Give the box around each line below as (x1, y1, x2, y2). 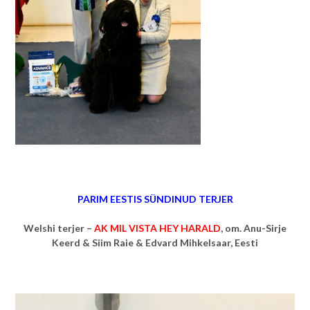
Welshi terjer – (24, 222, 94, 235)
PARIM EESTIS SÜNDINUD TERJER (77, 193, 233, 206)
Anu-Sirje (244, 222, 286, 235)
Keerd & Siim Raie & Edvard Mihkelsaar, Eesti (52, 237, 258, 249)
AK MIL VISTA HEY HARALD (94, 222, 221, 235)
